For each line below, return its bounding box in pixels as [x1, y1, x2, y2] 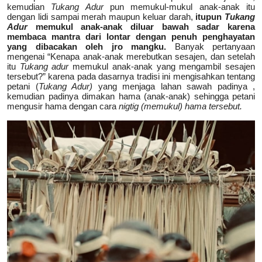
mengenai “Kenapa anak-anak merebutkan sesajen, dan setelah [7, 51, 255, 62]
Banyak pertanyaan [174, 42, 255, 52]
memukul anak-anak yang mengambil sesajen [68, 61, 256, 72]
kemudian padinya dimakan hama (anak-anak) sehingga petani [7, 91, 255, 102]
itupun [195, 12, 225, 22]
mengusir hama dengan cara [7, 101, 119, 112]
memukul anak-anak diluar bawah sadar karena [35, 22, 256, 32]
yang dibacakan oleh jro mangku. [7, 42, 175, 52]
